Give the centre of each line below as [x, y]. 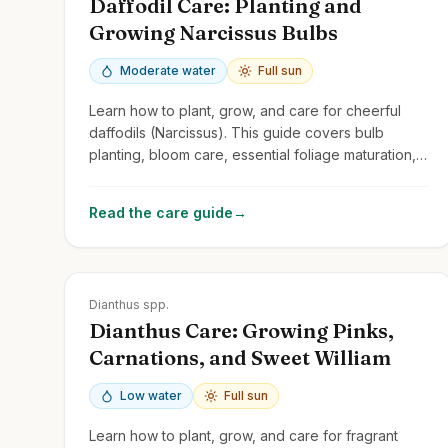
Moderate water [168, 70]
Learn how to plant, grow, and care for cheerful [245, 110]
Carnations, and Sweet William [240, 357]
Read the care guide [161, 212]
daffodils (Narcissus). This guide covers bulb [236, 132]
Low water [151, 395]
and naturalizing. [142, 176]
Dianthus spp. [129, 304]
